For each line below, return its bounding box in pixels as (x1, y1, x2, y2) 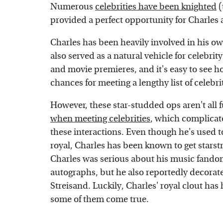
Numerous (50, 1, 95, 12)
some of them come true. (50, 194, 149, 205)
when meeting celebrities (50, 113, 150, 124)
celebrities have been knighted (95, 1, 217, 12)
